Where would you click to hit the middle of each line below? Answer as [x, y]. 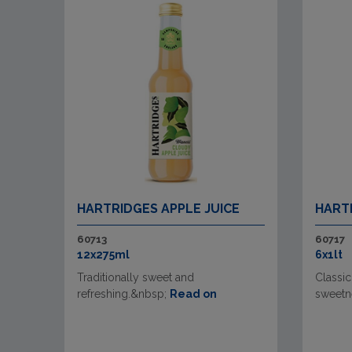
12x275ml [103, 255]
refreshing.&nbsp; [123, 294]
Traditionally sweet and [136, 277]
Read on [193, 294]
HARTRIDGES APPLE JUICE [158, 209]
